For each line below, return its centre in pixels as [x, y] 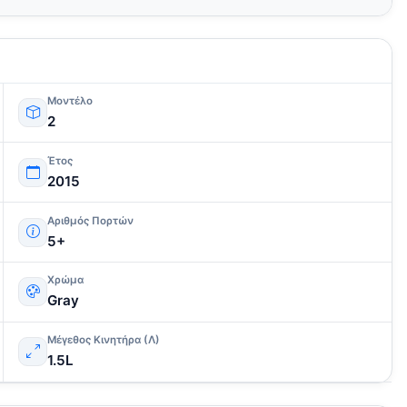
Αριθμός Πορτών [90, 220]
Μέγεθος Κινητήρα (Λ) [104, 340]
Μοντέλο [70, 101]
